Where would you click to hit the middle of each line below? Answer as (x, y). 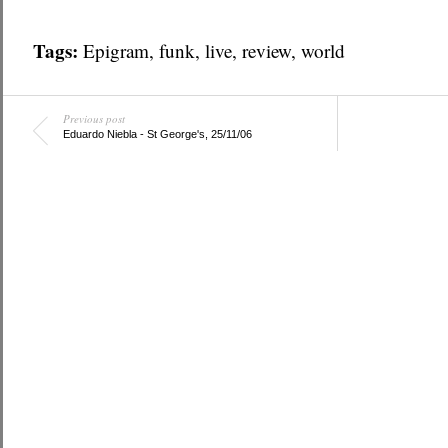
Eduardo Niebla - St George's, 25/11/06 (157, 134)
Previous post (93, 118)
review (266, 50)
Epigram (115, 50)
